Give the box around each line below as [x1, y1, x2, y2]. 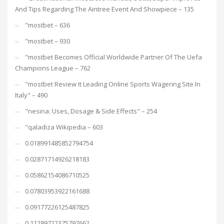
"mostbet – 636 [25, 20, 70, 29]
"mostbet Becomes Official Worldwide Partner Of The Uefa [25, 52, 202, 61]
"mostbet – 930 [25, 36, 70, 45]
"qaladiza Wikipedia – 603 [25, 122, 103, 131]
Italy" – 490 [15, 90, 47, 99]
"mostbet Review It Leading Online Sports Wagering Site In [25, 79, 200, 88]
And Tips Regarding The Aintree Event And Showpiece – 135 [15, 4, 194, 13]
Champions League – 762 [15, 63, 90, 72]
